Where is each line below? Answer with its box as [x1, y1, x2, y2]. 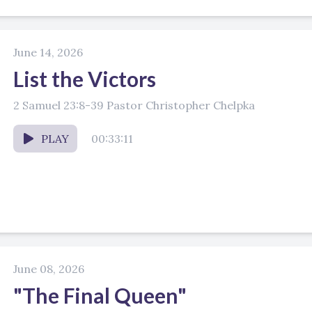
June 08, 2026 [13, 262, 84, 276]
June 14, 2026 [13, 45, 83, 59]
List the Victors [13, 66, 156, 91]
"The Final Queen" [13, 283, 187, 308]
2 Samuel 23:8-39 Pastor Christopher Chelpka [13, 98, 255, 112]
